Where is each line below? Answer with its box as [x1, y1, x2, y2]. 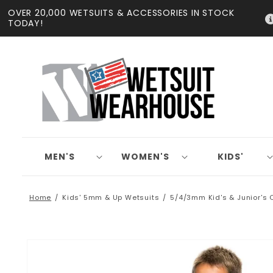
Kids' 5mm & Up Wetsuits [62, 193, 160, 203]
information [36, 257, 96, 271]
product [36, 246, 77, 260]
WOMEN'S [121, 151, 169, 163]
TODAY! [8, 17, 43, 29]
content [16, 12, 57, 26]
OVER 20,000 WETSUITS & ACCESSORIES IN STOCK [8, 7, 235, 19]
